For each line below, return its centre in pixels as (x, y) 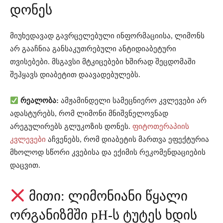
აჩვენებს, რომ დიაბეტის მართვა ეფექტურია (127, 140)
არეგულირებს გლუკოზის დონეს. (71, 127)
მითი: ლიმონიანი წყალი (106, 196)
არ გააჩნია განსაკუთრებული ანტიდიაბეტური (93, 49)
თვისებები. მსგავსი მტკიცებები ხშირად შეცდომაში (103, 62)
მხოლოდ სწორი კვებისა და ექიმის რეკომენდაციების (108, 153)
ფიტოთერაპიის (161, 127)
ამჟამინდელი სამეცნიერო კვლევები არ (133, 101)
